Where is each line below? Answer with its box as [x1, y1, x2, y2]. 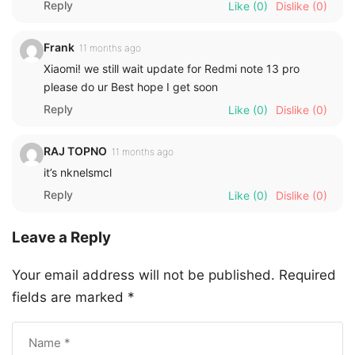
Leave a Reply [12, 228, 111, 247]
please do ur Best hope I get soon [44, 79, 218, 94]
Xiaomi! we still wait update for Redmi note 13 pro [44, 61, 300, 75]
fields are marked [12, 289, 128, 306]
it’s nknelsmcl [44, 165, 112, 179]
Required [279, 267, 336, 284]
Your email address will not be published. [12, 267, 275, 284]
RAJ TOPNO [44, 143, 107, 158]
